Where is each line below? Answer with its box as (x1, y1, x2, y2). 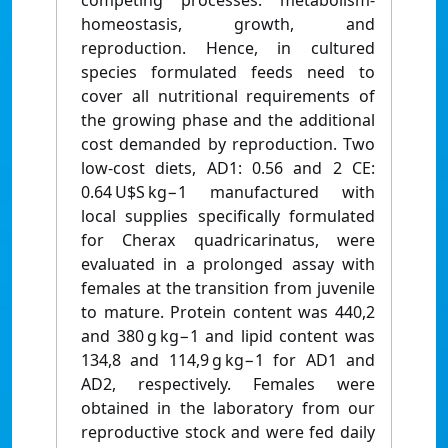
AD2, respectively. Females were (81, 373, 375, 396)
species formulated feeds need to (81, 61, 375, 84)
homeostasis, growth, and (81, 13, 375, 36)
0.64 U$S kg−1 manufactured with (81, 181, 375, 204)
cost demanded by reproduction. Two (81, 133, 375, 156)
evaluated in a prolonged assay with (81, 253, 375, 276)
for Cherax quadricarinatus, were (81, 229, 375, 252)
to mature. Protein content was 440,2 (81, 301, 375, 324)
